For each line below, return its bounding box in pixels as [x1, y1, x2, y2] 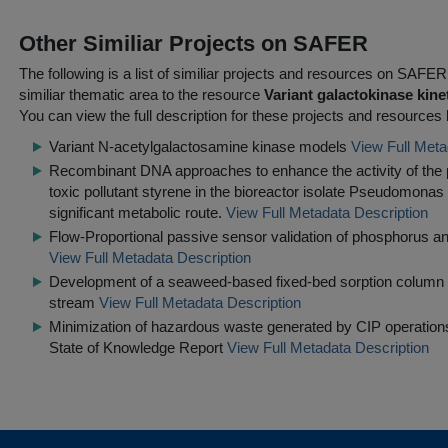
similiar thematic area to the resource [19, 86, 264, 103]
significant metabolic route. [49, 204, 222, 221]
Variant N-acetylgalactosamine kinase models [49, 138, 347, 155]
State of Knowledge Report [49, 339, 223, 356]
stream [49, 294, 95, 311]
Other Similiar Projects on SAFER [19, 31, 368, 56]
